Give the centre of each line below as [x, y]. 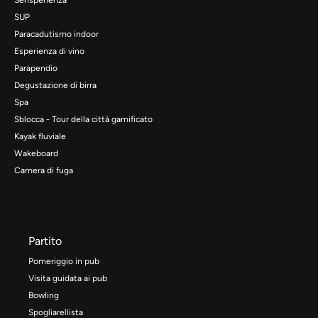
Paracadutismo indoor [56, 34]
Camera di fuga [44, 170]
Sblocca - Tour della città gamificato [83, 119]
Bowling [44, 295]
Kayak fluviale [40, 136]
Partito [45, 241]
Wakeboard [36, 153]
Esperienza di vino [49, 51]
